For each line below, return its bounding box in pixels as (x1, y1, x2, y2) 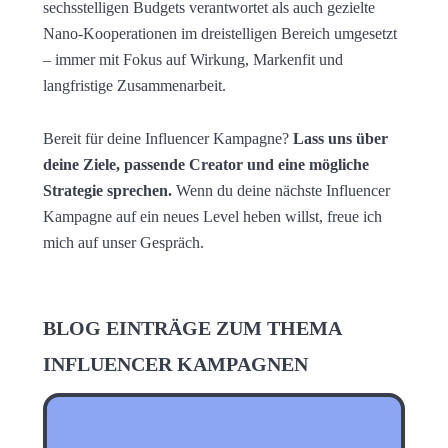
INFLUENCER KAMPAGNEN (42, 353, 308, 376)
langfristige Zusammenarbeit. (42, 75, 226, 95)
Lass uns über (292, 128, 388, 148)
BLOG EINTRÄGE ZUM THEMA (42, 317, 341, 340)
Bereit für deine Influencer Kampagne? (42, 128, 293, 148)
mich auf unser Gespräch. (42, 232, 204, 252)
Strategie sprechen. (42, 180, 176, 200)
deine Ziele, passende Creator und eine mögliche (42, 154, 369, 174)
